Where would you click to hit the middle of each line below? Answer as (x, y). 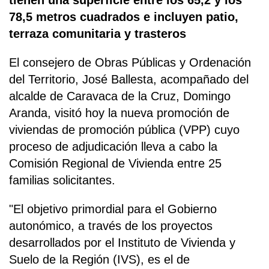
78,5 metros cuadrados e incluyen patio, (124, 17)
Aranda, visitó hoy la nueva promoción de (119, 113)
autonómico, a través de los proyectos (111, 225)
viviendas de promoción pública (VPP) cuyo (124, 129)
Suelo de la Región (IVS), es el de (99, 259)
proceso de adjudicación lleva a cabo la (113, 146)
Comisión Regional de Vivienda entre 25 (115, 163)
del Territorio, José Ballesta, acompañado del (129, 79)
